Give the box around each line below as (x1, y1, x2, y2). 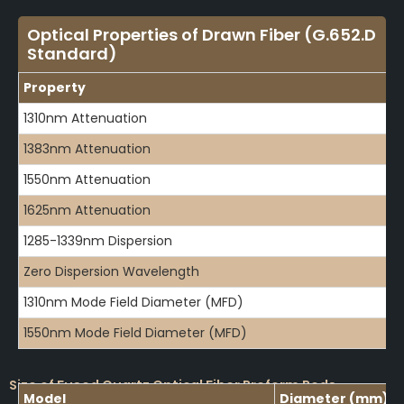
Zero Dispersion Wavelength (23, 262, 199, 280)
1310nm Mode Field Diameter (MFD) (23, 292, 243, 311)
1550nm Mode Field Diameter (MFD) (23, 323, 247, 342)
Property (23, 78, 86, 96)
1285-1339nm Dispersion (23, 231, 172, 250)
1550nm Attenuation (23, 170, 151, 188)
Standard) (27, 41, 117, 65)
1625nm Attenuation (23, 200, 151, 219)
